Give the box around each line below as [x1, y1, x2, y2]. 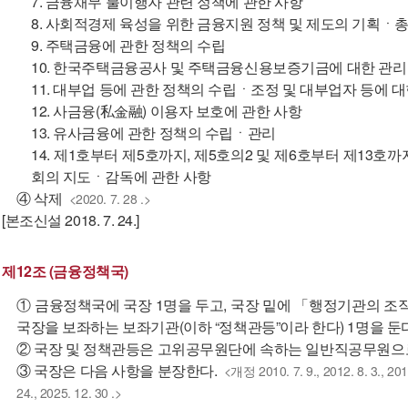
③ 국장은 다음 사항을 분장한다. [16, 360, 218, 381]
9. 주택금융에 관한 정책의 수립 [31, 35, 226, 56]
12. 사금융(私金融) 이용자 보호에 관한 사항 [31, 100, 302, 121]
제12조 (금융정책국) [2, 260, 128, 281]
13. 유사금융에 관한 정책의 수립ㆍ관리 [31, 122, 276, 143]
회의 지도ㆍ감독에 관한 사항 [31, 166, 211, 187]
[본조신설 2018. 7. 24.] [2, 209, 140, 230]
